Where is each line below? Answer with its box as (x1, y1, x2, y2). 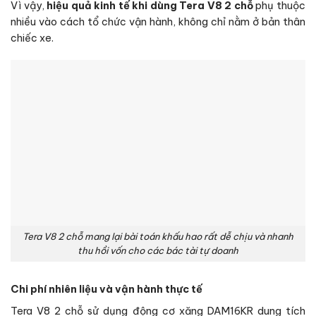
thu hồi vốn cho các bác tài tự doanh (78, 245, 238, 257)
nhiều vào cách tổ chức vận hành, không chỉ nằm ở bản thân (11, 16, 305, 29)
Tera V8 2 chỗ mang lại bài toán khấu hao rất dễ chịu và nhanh (23, 231, 293, 243)
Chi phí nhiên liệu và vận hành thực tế (11, 283, 202, 296)
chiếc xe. (11, 32, 54, 45)
